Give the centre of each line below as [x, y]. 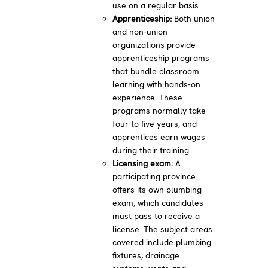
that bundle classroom [156, 71]
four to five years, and [155, 124]
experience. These [148, 97]
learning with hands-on [157, 84]
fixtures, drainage [146, 255]
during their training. [152, 150]
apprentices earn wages [159, 137]
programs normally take [159, 110]
